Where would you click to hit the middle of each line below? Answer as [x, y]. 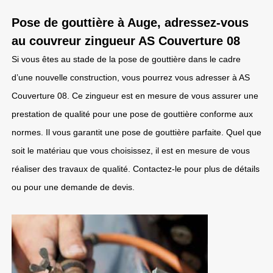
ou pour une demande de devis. [73, 187]
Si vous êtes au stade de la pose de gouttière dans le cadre [126, 59]
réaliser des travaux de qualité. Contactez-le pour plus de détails [136, 169]
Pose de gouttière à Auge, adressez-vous [130, 23]
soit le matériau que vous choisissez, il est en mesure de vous [131, 151]
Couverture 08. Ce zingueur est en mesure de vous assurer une [135, 96]
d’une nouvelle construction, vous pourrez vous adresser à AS [131, 77]
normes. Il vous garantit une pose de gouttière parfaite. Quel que [136, 132]
